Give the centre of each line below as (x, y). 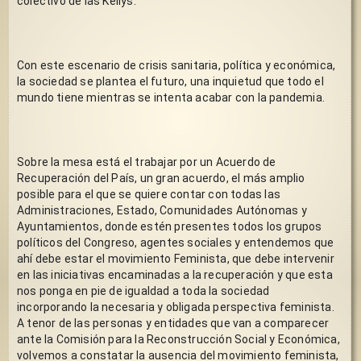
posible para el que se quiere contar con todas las (149, 194)
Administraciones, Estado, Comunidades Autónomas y (162, 210)
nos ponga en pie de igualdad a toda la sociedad (143, 290)
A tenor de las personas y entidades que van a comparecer (173, 323)
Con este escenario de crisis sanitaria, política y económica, (176, 65)
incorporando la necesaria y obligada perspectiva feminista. (176, 307)
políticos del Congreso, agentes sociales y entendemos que (176, 242)
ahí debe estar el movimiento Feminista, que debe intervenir (176, 258)
